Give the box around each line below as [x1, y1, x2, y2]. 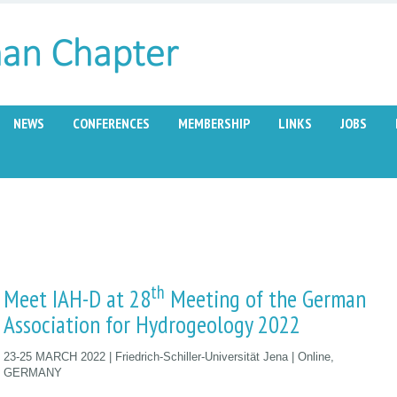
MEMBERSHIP [178, 114, 250, 133]
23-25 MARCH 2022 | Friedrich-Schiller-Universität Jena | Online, [4, 350, 334, 364]
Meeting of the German [165, 284, 366, 315]
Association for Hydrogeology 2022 [4, 309, 300, 340]
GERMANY [4, 366, 62, 380]
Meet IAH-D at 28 [4, 284, 151, 315]
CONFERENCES [73, 114, 150, 133]
